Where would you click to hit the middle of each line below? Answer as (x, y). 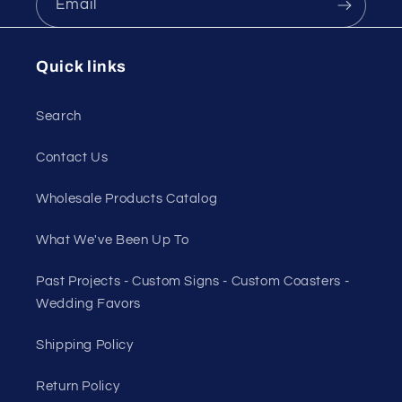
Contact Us (72, 158)
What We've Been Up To (113, 240)
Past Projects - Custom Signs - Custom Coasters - (193, 282)
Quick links (81, 66)
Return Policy (78, 387)
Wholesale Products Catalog (127, 199)
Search (59, 117)
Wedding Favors (88, 304)
